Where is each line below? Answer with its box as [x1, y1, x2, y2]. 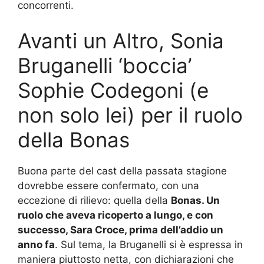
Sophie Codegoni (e [18, 77, 209, 103]
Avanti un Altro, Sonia [18, 28, 224, 53]
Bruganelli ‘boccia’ [18, 52, 192, 78]
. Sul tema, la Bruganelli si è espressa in [55, 238, 243, 250]
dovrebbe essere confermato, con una [18, 179, 199, 192]
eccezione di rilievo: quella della [18, 194, 171, 206]
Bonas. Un [171, 194, 220, 206]
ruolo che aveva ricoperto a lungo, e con [18, 209, 213, 221]
